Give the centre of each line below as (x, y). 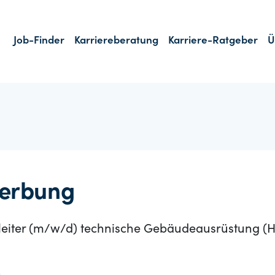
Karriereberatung (116, 41)
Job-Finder (39, 41)
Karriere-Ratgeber (213, 41)
